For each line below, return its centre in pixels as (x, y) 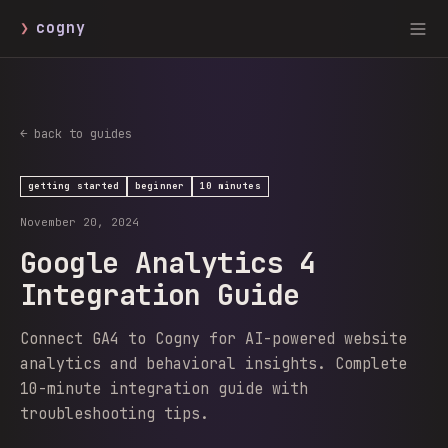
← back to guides (76, 134)
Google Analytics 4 (168, 262)
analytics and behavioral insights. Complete (213, 364)
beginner (159, 186)
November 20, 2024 (79, 222)
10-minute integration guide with (164, 389)
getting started (74, 186)
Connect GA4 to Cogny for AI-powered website (213, 339)
